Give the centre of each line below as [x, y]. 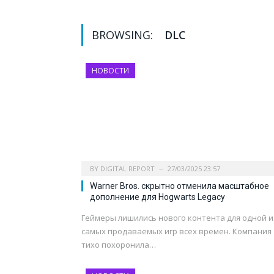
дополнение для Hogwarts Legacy [157, 197]
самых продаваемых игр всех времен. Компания [176, 231]
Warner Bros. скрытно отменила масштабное [180, 186]
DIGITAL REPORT [128, 169]
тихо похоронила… [119, 245]
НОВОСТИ [110, 71]
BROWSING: [124, 35]
